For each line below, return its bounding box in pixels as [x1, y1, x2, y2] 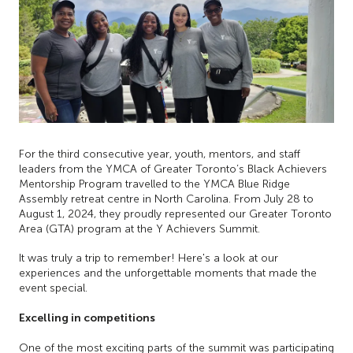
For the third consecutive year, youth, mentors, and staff [19, 147, 300, 160]
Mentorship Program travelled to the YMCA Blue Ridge [19, 177, 290, 190]
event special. [19, 282, 87, 295]
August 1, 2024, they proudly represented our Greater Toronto [19, 207, 332, 220]
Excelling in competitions [19, 311, 155, 325]
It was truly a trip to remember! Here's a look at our [19, 252, 278, 265]
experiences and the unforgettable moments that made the [19, 267, 317, 280]
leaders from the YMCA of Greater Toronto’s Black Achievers [19, 162, 327, 175]
